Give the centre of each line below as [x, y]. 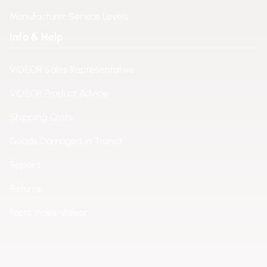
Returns [26, 189]
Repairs [25, 165]
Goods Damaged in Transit [66, 141]
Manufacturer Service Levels [69, 16]
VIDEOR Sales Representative [72, 69]
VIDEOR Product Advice [59, 93]
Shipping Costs [41, 117]
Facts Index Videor [49, 212]
